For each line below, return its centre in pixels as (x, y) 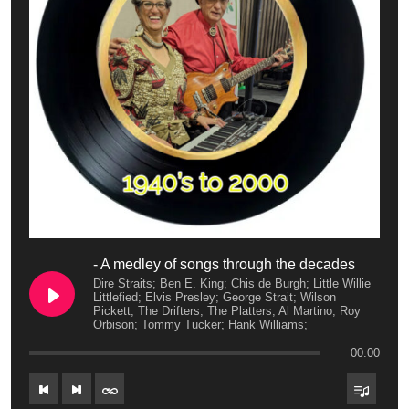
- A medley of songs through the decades (224, 264)
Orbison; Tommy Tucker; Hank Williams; (200, 325)
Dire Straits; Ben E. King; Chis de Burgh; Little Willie (232, 283)
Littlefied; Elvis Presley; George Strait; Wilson (215, 297)
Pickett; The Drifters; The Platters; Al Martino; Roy (227, 311)
